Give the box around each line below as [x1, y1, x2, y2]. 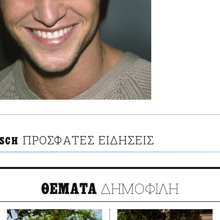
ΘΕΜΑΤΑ [41, 180, 98, 198]
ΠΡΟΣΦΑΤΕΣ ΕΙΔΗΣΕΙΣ [22, 133, 155, 148]
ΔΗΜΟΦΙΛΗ [97, 179, 179, 198]
